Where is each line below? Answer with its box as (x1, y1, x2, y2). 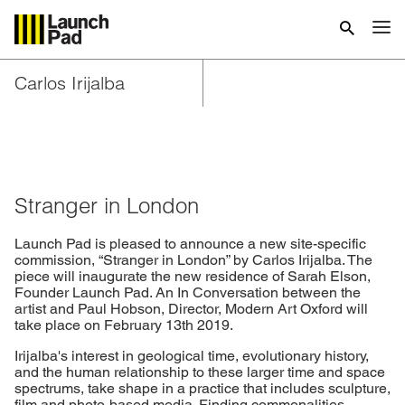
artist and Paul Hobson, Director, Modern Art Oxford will (14, 299, 368, 317)
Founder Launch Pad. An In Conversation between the (14, 283, 361, 301)
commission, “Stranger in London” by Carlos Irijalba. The (14, 250, 372, 268)
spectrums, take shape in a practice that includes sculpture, (14, 379, 391, 397)
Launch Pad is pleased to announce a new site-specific (14, 234, 366, 252)
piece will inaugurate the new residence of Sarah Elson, (14, 267, 371, 285)
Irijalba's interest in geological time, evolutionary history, (14, 346, 369, 364)
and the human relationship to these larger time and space (14, 363, 385, 381)
